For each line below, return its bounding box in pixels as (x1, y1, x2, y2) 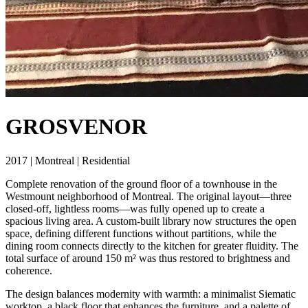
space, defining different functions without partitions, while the (5, 227, 276, 239)
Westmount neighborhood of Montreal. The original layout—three (5, 190, 291, 202)
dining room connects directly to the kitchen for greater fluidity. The (5, 239, 298, 252)
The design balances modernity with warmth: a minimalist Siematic (5, 287, 296, 300)
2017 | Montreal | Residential (5, 154, 130, 166)
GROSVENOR (5, 114, 147, 140)
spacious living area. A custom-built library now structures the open (5, 214, 296, 227)
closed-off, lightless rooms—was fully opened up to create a (5, 202, 265, 214)
